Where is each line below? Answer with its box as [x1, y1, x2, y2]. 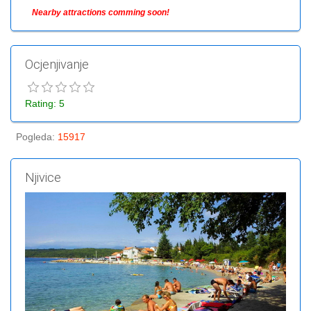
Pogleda [16, 131, 52, 142]
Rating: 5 [25, 97, 65, 109]
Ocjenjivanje [25, 56, 89, 72]
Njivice [25, 169, 61, 185]
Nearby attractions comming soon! [32, 7, 169, 17]
